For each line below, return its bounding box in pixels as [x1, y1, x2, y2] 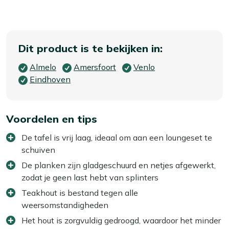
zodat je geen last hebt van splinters [21, 172, 158, 182]
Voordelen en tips [6, 112, 97, 125]
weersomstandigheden [21, 199, 108, 210]
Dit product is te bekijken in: [18, 41, 163, 55]
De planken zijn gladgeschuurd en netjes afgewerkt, [21, 159, 216, 170]
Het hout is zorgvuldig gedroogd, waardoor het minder [21, 215, 221, 225]
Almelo [30, 61, 56, 72]
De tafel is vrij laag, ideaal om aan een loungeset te [21, 132, 212, 143]
